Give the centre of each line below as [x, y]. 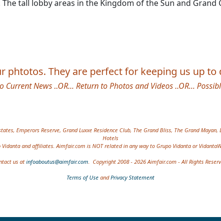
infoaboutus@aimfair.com [57, 161]
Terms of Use [83, 177]
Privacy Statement [132, 177]
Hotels [110, 138]
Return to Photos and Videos [124, 86]
